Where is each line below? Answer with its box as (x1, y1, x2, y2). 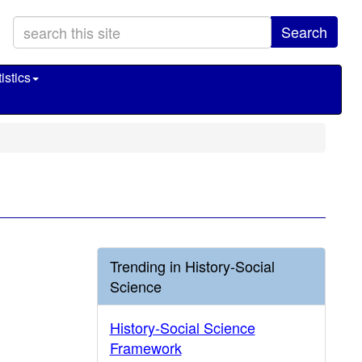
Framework (109, 337, 182, 358)
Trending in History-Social (109, 255, 275, 276)
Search (281, 21, 327, 42)
